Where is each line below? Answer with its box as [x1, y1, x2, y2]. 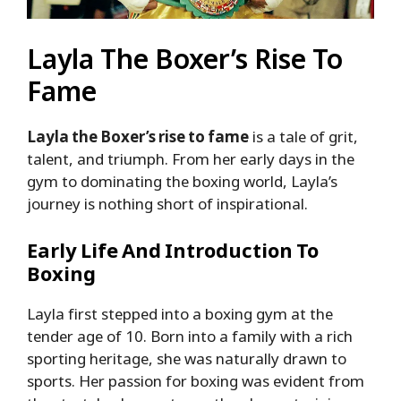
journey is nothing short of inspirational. [27, 193, 308, 215]
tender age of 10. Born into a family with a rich [27, 325, 353, 346]
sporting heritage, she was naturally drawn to [27, 347, 346, 369]
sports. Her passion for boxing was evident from [27, 370, 364, 391]
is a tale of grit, [249, 126, 358, 148]
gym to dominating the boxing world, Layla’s [27, 171, 337, 192]
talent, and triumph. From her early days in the [27, 149, 354, 170]
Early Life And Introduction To [27, 235, 319, 263]
